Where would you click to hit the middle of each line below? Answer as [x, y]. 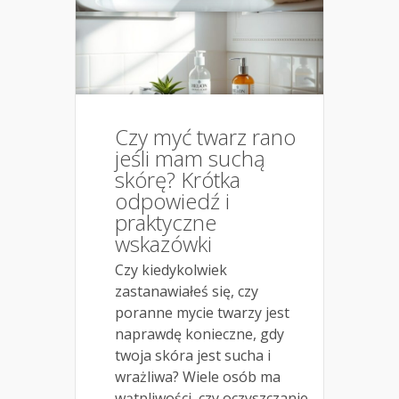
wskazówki [163, 244]
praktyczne [166, 223]
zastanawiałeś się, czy [187, 292]
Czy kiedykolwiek [171, 270]
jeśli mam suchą [190, 159]
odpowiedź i [172, 201]
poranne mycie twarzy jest [202, 313]
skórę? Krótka [178, 180]
